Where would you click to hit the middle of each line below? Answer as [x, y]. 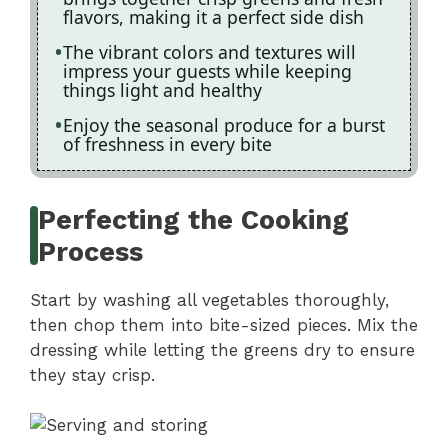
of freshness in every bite [167, 144]
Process [91, 251]
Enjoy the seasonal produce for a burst [224, 125]
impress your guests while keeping [207, 71]
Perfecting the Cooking [194, 219]
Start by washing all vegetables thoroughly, [209, 299]
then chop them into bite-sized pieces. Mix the [224, 324]
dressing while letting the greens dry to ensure [222, 349]
